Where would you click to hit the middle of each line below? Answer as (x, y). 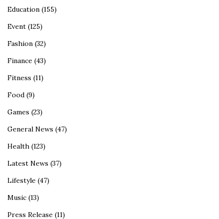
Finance (20, 61)
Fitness (19, 78)
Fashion (20, 44)
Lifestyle (22, 181)
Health (18, 146)
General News (30, 129)
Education (23, 10)
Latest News (28, 164)
